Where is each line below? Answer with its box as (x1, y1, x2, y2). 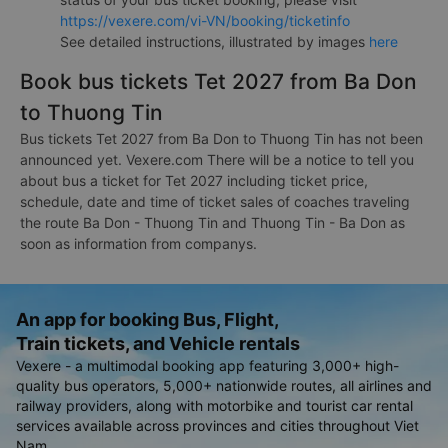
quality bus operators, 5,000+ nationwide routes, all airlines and (16, 376, 432, 394)
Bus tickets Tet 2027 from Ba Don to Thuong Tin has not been (20, 129, 423, 147)
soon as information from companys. (20, 234, 257, 252)
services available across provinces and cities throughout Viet (16, 416, 419, 434)
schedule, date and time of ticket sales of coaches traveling (20, 192, 410, 210)
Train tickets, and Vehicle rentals (16, 332, 300, 354)
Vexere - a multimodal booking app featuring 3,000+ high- (16, 356, 399, 374)
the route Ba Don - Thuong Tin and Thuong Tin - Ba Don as (20, 213, 405, 231)
